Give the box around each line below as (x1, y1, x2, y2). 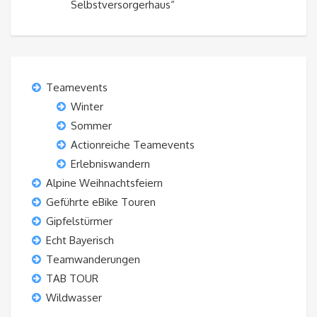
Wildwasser (46, 291, 102, 305)
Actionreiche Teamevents (71, 138, 195, 152)
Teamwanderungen (46, 253, 140, 267)
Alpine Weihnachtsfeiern (46, 176, 163, 190)
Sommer (71, 119, 112, 133)
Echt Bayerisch (46, 234, 114, 248)
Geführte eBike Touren (46, 195, 156, 209)
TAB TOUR (46, 272, 98, 286)
